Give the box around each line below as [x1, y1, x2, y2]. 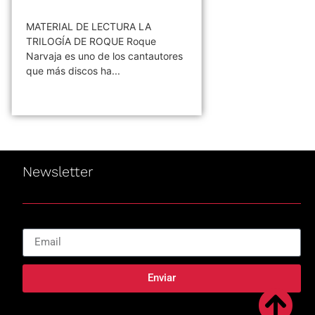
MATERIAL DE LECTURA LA [25, 20, 151, 32]
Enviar [148, 271, 176, 285]
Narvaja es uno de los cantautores [25, 49, 183, 62]
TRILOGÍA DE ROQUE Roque [25, 34, 156, 47]
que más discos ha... [25, 64, 120, 77]
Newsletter [22, 162, 94, 180]
